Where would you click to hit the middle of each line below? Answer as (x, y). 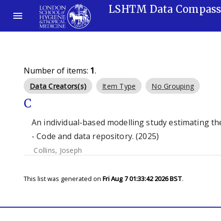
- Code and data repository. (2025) (95, 136)
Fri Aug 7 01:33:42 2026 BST (142, 179)
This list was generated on (63, 179)
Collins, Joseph (58, 150)
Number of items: (57, 71)
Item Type (119, 86)
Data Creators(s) (58, 86)
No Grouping (173, 86)
